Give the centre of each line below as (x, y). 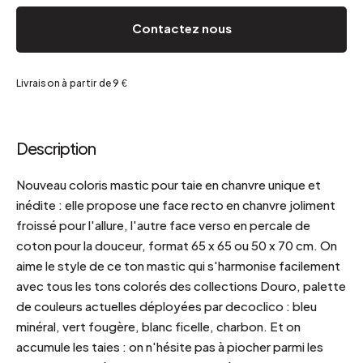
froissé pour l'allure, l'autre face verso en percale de (163, 225)
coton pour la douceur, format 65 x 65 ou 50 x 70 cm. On (177, 245)
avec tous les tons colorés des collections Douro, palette (181, 286)
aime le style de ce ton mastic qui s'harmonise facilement (178, 265)
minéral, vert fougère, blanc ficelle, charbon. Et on (158, 326)
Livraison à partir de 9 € (72, 83)
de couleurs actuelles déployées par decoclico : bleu (167, 306)
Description (56, 148)
